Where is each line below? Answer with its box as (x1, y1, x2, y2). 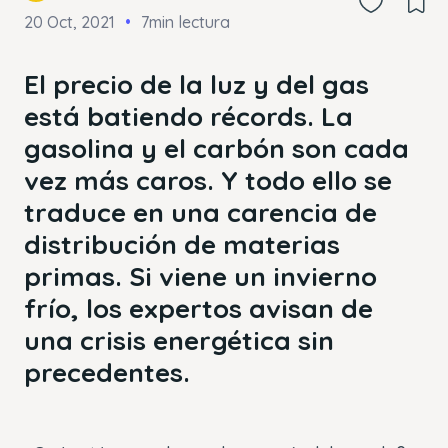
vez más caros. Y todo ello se (24, 163, 392, 197)
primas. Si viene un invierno (24, 259, 377, 293)
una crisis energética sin (24, 323, 334, 357)
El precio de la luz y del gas (24, 67, 369, 101)
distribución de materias (24, 227, 340, 261)
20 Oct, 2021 (24, 11, 115, 32)
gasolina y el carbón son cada (24, 131, 409, 165)
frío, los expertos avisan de (24, 291, 373, 325)
